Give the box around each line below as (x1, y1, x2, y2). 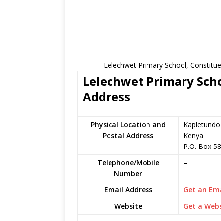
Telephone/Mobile (97, 158, 159, 167)
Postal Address (103, 131, 153, 140)
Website (114, 201, 142, 211)
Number (114, 169, 142, 178)
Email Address (104, 185, 152, 194)
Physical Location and (90, 120, 166, 129)
